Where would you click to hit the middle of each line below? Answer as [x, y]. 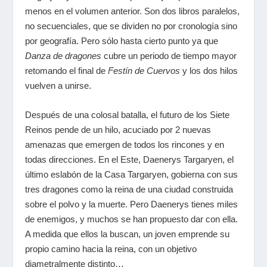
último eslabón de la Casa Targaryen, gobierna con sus [132, 174]
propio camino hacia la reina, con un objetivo [111, 249]
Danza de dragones [63, 56]
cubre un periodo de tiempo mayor [169, 56]
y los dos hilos [209, 71]
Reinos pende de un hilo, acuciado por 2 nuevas [118, 130]
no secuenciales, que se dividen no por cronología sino [131, 26]
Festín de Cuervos [144, 71]
